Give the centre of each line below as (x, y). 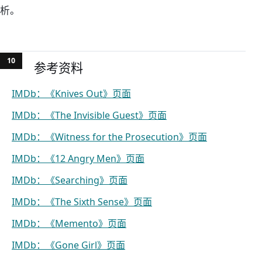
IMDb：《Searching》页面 (70, 180)
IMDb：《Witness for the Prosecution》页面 (109, 137)
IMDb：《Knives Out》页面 (71, 94)
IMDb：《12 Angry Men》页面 (78, 158)
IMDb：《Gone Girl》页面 (68, 245)
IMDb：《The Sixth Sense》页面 (82, 202)
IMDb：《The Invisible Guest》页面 (89, 115)
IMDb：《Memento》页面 (69, 223)
